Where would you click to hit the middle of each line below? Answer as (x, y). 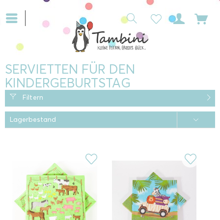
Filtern (32, 97)
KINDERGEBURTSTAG (68, 83)
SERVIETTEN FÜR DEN (70, 69)
